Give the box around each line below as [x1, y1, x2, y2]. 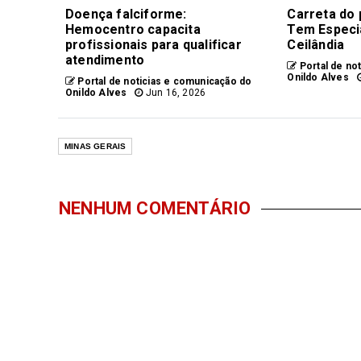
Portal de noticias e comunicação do [75, 76, 252, 88]
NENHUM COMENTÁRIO [59, 198, 251, 219]
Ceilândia [287, 37, 345, 53]
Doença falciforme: [65, 6, 187, 23]
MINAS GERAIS [64, 142, 127, 151]
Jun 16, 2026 [143, 87, 206, 99]
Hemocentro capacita [65, 22, 201, 38]
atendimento [65, 52, 145, 68]
